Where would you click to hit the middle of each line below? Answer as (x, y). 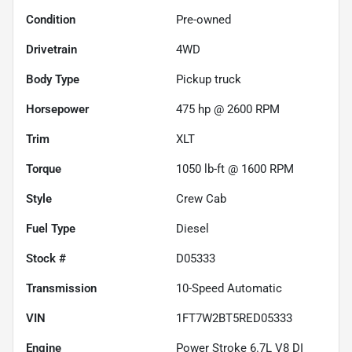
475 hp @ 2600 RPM (228, 109)
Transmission (61, 288)
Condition (51, 19)
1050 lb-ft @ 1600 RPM (235, 169)
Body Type (53, 79)
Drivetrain (51, 49)
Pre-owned (203, 19)
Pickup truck (209, 79)
